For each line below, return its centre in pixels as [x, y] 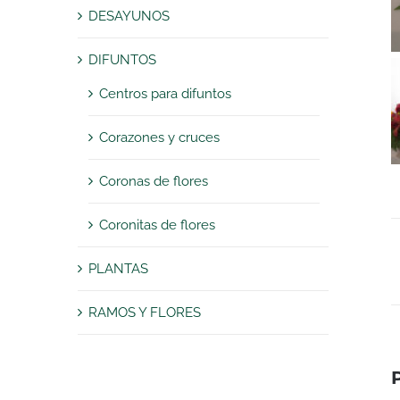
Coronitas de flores [157, 225]
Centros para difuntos [165, 93]
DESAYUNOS [129, 16]
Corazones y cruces [159, 137]
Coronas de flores [154, 181]
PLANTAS [118, 268]
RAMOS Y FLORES [145, 312]
